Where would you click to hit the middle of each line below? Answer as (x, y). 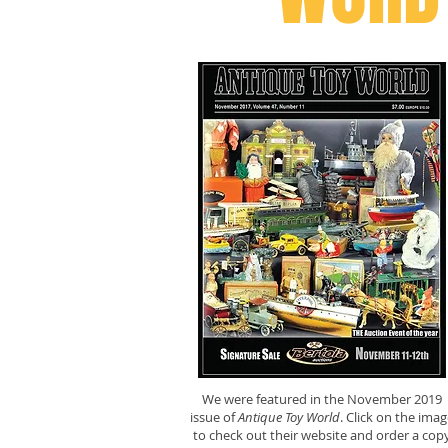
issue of (213, 417)
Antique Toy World (288, 417)
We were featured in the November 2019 (321, 399)
